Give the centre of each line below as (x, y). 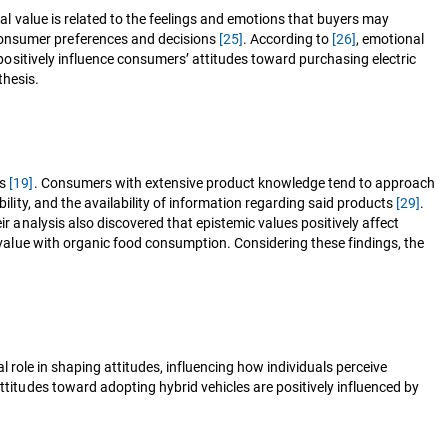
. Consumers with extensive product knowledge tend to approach (234, 182)
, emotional (390, 38)
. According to (287, 38)
